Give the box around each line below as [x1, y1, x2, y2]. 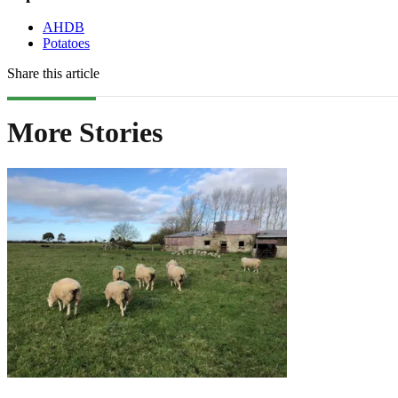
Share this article [7, 66, 99, 82]
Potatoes [43, 36, 90, 52]
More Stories [7, 115, 163, 148]
